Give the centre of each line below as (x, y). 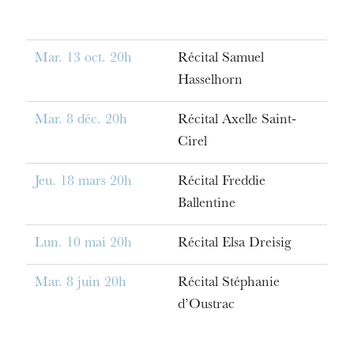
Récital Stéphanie (228, 283)
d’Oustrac (206, 305)
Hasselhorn (210, 81)
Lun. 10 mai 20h (84, 244)
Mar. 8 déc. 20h (81, 121)
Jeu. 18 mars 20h (84, 182)
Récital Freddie (221, 182)
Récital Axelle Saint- (237, 121)
